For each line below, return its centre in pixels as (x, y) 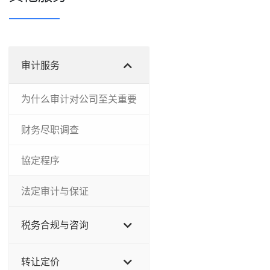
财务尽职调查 (50, 130)
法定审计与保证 (55, 191)
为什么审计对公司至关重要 (79, 99)
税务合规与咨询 (55, 225)
